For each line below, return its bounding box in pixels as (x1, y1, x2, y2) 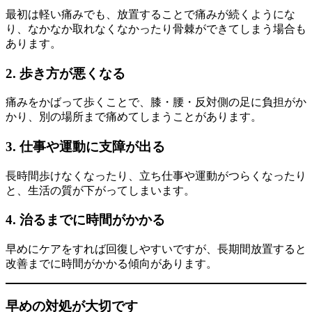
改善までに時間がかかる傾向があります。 (6, 258, 217, 270)
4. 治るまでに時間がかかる (6, 212, 165, 228)
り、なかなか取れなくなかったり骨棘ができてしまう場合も (6, 22, 306, 35)
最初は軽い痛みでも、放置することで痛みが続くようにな (6, 8, 295, 20)
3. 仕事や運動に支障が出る (6, 139, 165, 154)
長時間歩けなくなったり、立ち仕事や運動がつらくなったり (6, 169, 306, 182)
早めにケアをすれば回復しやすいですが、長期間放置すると (6, 243, 306, 256)
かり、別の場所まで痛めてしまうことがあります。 (6, 111, 262, 123)
